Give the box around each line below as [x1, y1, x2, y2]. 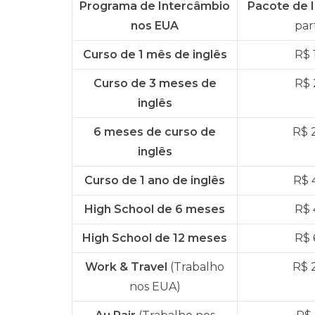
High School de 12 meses [82, 231, 227, 245]
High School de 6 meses [84, 202, 225, 216]
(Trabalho [167, 260, 224, 274]
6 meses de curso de [94, 125, 216, 139]
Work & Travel [85, 260, 167, 274]
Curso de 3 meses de [93, 77, 217, 90]
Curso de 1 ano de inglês [84, 174, 225, 187]
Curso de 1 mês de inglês [82, 48, 227, 61]
